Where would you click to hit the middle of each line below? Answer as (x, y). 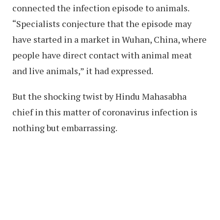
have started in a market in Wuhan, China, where (110, 40)
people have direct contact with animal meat (102, 55)
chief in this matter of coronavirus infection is (105, 112)
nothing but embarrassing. (65, 128)
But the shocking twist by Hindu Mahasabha (99, 96)
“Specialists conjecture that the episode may (102, 24)
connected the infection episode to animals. (101, 8)
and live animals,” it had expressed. (83, 71)
